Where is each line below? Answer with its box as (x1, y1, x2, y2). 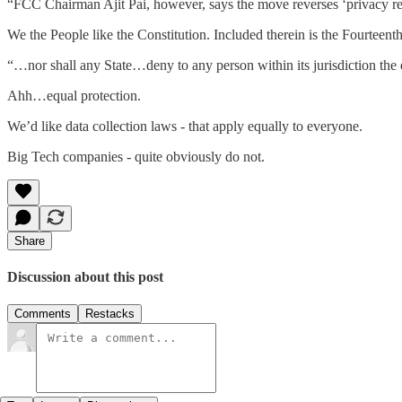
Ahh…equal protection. (7, 87, 141, 103)
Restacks (85, 307, 135, 321)
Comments (14, 307, 71, 321)
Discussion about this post (7, 269, 163, 285)
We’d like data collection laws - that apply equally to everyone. (7, 118, 363, 134)
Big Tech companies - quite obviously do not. (7, 148, 265, 164)
